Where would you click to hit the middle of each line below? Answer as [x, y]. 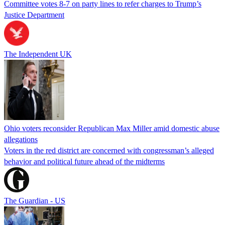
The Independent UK [38, 54]
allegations [21, 139]
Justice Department [34, 15]
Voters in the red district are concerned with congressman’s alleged [109, 150]
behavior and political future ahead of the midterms [84, 161]
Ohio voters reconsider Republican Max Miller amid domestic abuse [112, 128]
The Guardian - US [35, 200]
